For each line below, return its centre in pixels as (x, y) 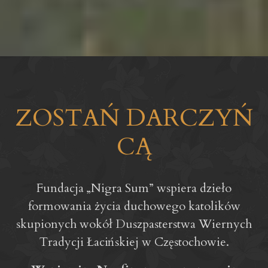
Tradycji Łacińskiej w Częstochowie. (134, 242)
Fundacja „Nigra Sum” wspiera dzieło (134, 188)
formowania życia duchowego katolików (134, 206)
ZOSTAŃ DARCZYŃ (134, 118)
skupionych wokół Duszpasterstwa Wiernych (134, 224)
